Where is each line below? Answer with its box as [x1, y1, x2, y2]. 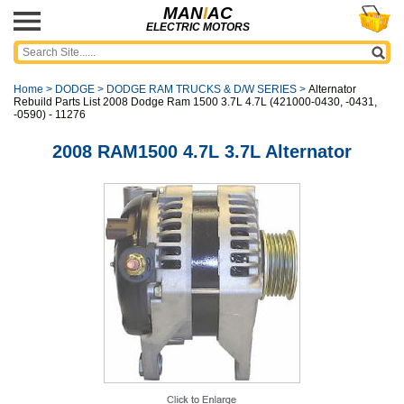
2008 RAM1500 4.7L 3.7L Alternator [52, 142, 352, 161]
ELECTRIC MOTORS [145, 21, 250, 33]
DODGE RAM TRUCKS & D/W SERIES [106, 83, 297, 96]
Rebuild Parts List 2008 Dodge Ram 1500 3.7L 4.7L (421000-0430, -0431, [14, 96, 377, 108]
